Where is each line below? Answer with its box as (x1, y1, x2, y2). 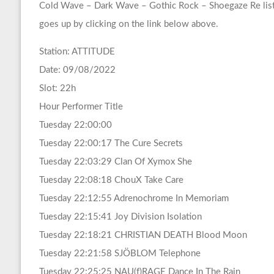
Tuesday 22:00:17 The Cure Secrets (39, 139, 183, 149)
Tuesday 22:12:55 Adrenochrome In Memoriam (39, 194, 229, 204)
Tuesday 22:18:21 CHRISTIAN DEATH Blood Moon (39, 231, 247, 240)
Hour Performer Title (39, 102, 123, 112)
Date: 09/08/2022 (39, 65, 116, 75)
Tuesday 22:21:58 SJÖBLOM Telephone (39, 249, 201, 259)
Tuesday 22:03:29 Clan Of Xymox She (39, 157, 192, 167)
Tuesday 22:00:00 (39, 120, 112, 130)
